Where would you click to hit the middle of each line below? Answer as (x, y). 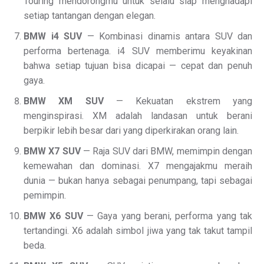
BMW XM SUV (64, 101)
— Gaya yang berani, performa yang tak (168, 216)
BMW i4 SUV (53, 37)
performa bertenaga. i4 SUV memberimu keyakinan (138, 51)
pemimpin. (45, 196)
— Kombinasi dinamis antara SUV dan (167, 37)
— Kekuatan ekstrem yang (178, 101)
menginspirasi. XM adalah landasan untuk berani (138, 116)
